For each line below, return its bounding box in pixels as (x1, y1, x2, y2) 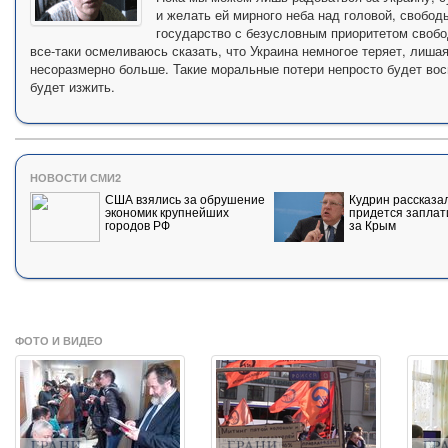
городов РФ (104, 215, 170, 233)
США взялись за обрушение (104, 189, 265, 207)
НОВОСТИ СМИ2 (29, 169, 121, 185)
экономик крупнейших (104, 202, 229, 220)
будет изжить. (29, 76, 115, 96)
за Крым (348, 215, 396, 233)
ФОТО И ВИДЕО (15, 333, 103, 349)
